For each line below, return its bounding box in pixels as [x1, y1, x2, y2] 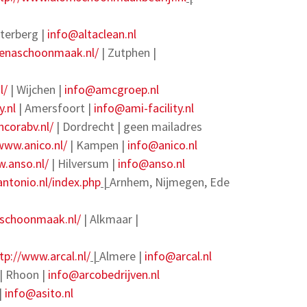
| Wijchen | [8, 82, 64, 97]
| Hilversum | [49, 156, 118, 171]
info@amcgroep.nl [64, 82, 159, 97]
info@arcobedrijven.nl [48, 267, 160, 282]
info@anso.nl [118, 156, 185, 171]
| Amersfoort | [16, 100, 94, 116]
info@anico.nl [127, 137, 197, 153]
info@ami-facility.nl [94, 100, 194, 116]
